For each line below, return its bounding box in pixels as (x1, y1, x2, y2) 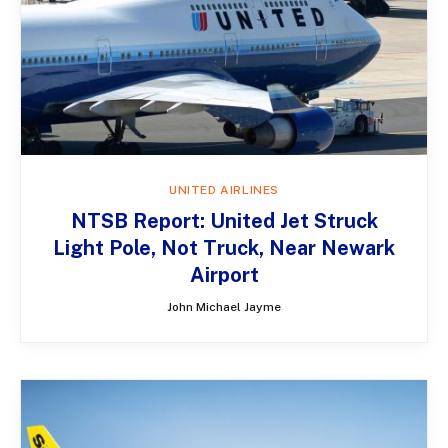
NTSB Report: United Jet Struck (70, 209, 378, 234)
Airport (189, 263, 259, 288)
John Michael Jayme (167, 300, 281, 315)
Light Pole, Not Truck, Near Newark (53, 236, 395, 261)
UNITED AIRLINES (169, 183, 279, 198)
